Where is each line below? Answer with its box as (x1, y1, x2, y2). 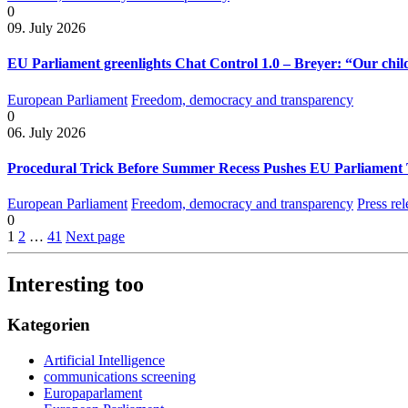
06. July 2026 (7, 124, 86, 140)
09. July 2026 (7, 20, 86, 36)
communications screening (44, 368, 196, 384)
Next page (66, 229, 125, 245)
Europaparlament (44, 384, 142, 401)
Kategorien (7, 315, 90, 335)
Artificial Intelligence (44, 352, 165, 368)
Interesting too (7, 272, 144, 297)
